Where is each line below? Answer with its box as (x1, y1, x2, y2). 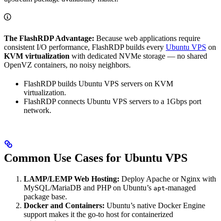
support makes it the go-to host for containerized (24, 210, 173, 219)
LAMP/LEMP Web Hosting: (24, 175, 119, 184)
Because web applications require (94, 34, 200, 43)
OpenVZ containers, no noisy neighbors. (4, 61, 131, 70)
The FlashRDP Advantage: (4, 34, 94, 43)
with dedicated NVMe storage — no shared (70, 52, 207, 61)
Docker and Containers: (24, 201, 105, 210)
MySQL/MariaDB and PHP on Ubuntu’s (24, 184, 153, 192)
